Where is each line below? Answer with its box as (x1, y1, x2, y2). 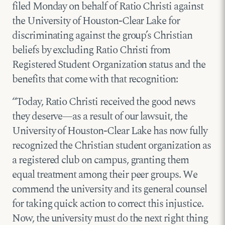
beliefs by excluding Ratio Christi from (12, 42, 171, 58)
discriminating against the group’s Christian (12, 27, 192, 44)
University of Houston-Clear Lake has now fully (12, 123, 207, 139)
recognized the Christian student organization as (12, 137, 211, 154)
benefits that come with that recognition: (12, 71, 178, 87)
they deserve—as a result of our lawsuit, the (12, 108, 187, 125)
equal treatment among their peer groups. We (12, 166, 197, 183)
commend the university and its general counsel (12, 181, 207, 197)
